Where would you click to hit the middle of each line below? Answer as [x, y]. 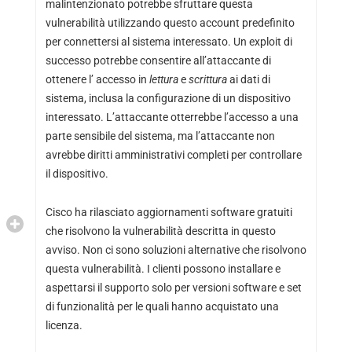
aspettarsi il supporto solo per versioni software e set [173, 287]
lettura [163, 79]
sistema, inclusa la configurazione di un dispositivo [168, 98]
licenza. [64, 325]
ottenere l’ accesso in [97, 79]
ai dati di [248, 79]
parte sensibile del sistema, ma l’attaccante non [160, 136]
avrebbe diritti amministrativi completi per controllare [173, 154]
